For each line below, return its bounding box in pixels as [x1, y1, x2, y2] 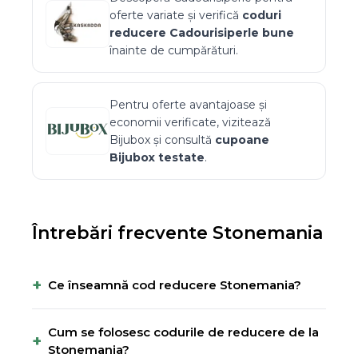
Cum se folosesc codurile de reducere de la [48, 324, 319, 340]
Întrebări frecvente [32, 222, 213, 244]
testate [155, 150, 205, 165]
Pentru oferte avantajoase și [109, 97, 267, 112]
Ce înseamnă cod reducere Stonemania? [48, 277, 301, 292]
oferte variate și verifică [109, 8, 242, 22]
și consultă [150, 133, 215, 147]
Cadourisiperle [169, 26, 259, 40]
